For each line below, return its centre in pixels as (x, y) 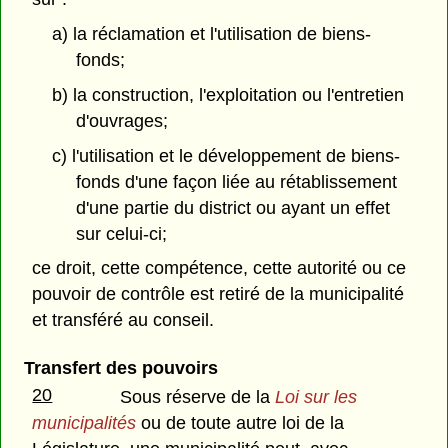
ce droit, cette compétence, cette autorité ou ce (219, 268)
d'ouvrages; (122, 120)
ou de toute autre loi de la (240, 422)
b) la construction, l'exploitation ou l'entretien (227, 94)
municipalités (84, 422)
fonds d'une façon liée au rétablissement (237, 181)
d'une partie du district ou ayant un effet (233, 207)
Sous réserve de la (198, 396)
